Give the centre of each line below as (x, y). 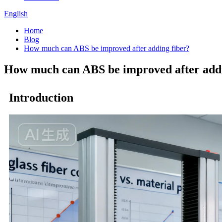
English (16, 14)
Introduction (41, 97)
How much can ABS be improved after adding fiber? (107, 48)
